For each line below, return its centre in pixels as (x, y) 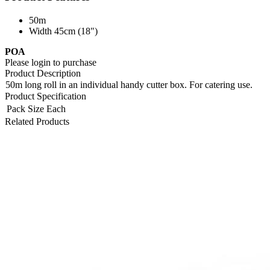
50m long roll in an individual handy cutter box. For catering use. (129, 84)
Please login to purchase (51, 62)
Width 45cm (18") (63, 31)
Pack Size (25, 108)
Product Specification (46, 96)
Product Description (43, 73)
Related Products (37, 121)
